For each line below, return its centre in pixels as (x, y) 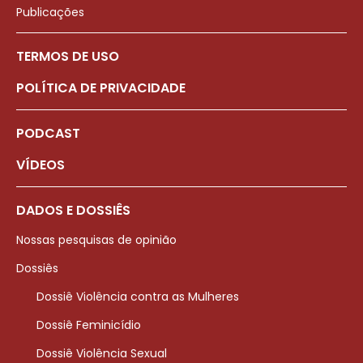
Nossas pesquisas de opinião (96, 240)
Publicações (50, 13)
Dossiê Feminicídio (89, 325)
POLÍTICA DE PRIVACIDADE (101, 88)
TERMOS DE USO (68, 57)
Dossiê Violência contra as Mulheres (138, 297)
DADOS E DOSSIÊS (73, 211)
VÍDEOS (41, 165)
